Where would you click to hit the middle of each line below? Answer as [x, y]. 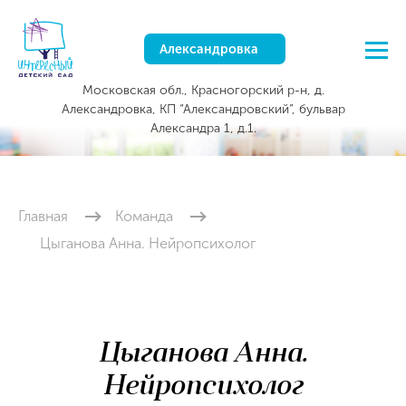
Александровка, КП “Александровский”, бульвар [203, 109]
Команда [144, 216]
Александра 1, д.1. [203, 128]
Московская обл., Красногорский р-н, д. [203, 90]
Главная [43, 216]
